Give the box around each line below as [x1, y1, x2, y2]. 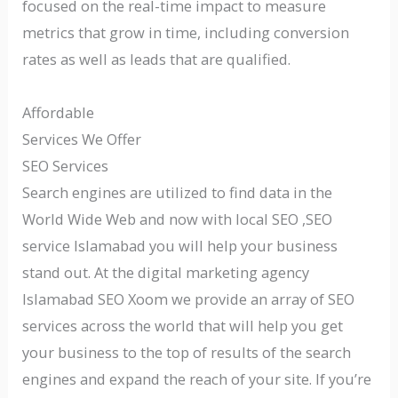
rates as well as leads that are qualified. [22, 49, 291, 70]
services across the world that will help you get [22, 314, 344, 336]
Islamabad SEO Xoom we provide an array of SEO [22, 288, 355, 309]
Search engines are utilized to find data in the [22, 181, 333, 203]
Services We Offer [22, 128, 142, 149]
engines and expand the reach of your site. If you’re [22, 368, 372, 389]
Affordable [22, 101, 95, 123]
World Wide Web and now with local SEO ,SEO [22, 208, 333, 229]
